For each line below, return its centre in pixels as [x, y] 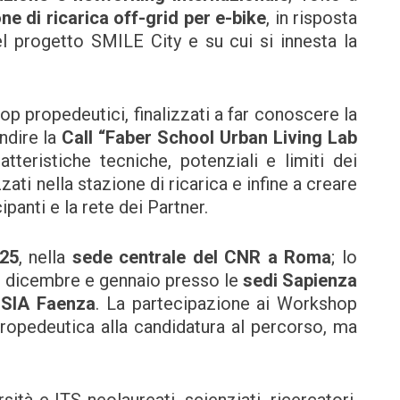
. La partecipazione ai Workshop [227, 303]
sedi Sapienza [300, 280]
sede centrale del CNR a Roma [202, 257]
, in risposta [312, 17]
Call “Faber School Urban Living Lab [210, 137]
